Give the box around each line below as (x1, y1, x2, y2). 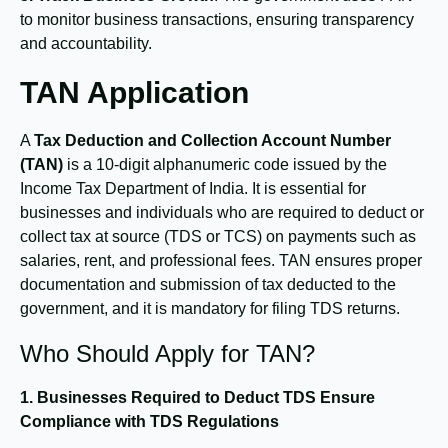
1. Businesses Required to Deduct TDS (20, 389, 316, 407)
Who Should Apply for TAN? (20, 339, 315, 367)
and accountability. (20, 34, 152, 52)
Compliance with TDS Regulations (20, 413, 279, 431)
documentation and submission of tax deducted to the (20, 276, 396, 294)
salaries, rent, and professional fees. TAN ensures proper (20, 252, 422, 270)
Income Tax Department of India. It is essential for (20, 180, 366, 198)
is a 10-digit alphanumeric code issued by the (63, 156, 387, 174)
